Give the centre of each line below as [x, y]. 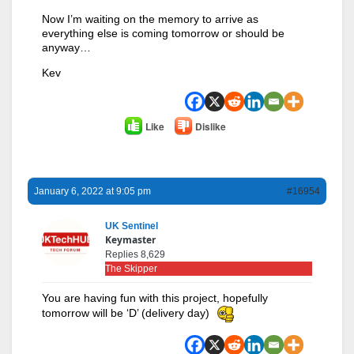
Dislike [210, 126]
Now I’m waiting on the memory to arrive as [150, 19]
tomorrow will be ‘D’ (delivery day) [129, 313]
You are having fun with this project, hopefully [155, 298]
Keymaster [130, 240]
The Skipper [131, 269]
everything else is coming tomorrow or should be [163, 34]
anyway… [66, 48]
